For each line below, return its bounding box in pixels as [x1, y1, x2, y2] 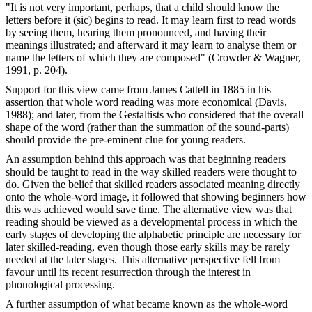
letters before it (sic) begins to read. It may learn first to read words [6, 13, 296, 26]
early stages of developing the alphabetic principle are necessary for [6, 228, 301, 240]
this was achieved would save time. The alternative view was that [6, 203, 292, 215]
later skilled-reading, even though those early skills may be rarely [6, 240, 290, 253]
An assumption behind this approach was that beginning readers [6, 153, 286, 165]
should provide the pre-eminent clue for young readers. [6, 133, 246, 146]
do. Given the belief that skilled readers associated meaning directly [6, 178, 300, 190]
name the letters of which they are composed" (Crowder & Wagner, [6, 51, 301, 63]
